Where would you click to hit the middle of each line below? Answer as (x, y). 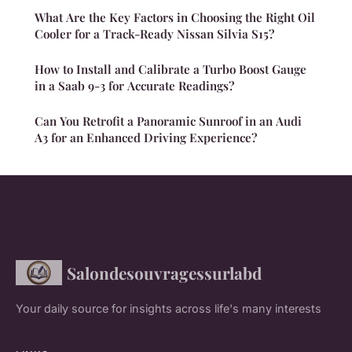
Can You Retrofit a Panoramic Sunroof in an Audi (168, 121)
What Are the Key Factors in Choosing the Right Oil (175, 17)
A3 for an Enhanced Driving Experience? (146, 137)
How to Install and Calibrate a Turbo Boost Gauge (170, 69)
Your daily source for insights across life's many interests (169, 308)
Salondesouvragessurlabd (164, 272)
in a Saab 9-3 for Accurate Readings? (134, 85)
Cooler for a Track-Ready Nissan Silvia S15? (154, 33)
